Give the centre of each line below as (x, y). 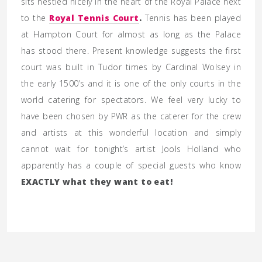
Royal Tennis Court (94, 18)
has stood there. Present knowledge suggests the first (131, 50)
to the (35, 18)
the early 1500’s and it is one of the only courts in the (131, 83)
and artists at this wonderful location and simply (131, 132)
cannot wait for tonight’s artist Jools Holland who (131, 149)
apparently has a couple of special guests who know (131, 165)
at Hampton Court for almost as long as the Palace (131, 34)
